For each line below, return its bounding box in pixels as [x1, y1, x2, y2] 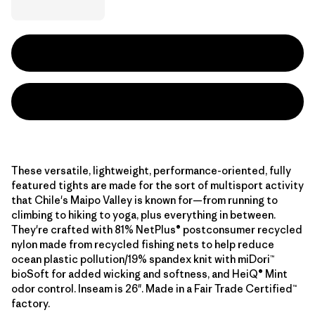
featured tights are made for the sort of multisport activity [11, 179, 304, 192]
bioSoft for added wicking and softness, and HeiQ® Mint [11, 267, 288, 281]
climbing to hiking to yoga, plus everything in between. [11, 208, 276, 221]
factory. [11, 297, 50, 310]
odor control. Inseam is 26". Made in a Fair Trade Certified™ [11, 282, 297, 295]
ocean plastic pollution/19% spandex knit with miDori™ [11, 252, 274, 266]
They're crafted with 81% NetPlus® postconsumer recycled [11, 223, 302, 236]
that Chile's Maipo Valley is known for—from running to [11, 193, 278, 207]
